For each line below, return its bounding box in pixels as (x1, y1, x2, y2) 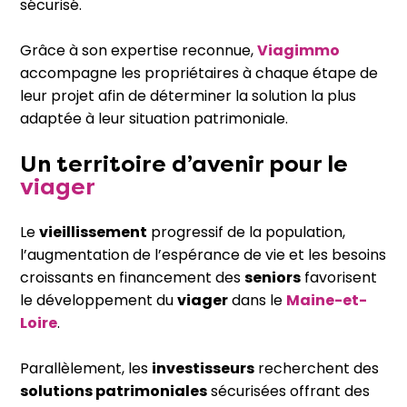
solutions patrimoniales (20, 381, 207, 402)
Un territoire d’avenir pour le (20, 151, 348, 178)
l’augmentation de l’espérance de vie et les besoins (20, 244, 386, 266)
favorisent (301, 267, 377, 289)
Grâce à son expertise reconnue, (20, 40, 257, 62)
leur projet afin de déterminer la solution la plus (20, 85, 356, 107)
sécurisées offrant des (207, 381, 370, 402)
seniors (244, 267, 301, 289)
